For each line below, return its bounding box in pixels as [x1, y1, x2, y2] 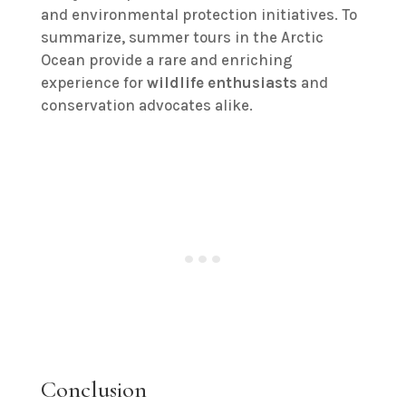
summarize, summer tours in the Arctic [40, 28, 324, 47]
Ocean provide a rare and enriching [40, 51, 293, 70]
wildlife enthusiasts [146, 73, 297, 92]
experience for [40, 73, 147, 92]
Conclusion [40, 375, 147, 404]
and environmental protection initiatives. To [40, 5, 357, 24]
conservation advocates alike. [40, 96, 253, 115]
